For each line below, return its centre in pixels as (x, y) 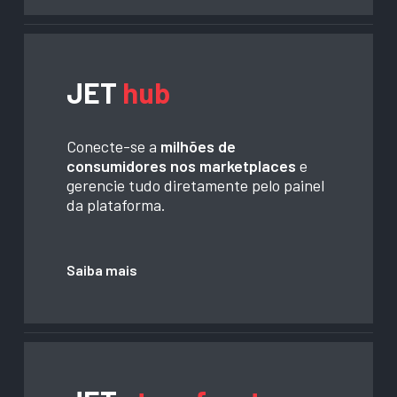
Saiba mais (102, 270)
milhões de (198, 147)
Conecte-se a (114, 147)
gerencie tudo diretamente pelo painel (196, 186)
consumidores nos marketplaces (182, 166)
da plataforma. (117, 205)
